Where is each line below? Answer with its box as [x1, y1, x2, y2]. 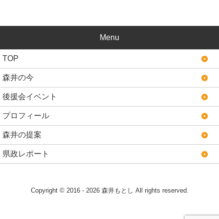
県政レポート [2, 149, 49, 158]
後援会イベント [2, 92, 57, 101]
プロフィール [2, 111, 49, 120]
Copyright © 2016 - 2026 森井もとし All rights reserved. [30, 187, 189, 195]
